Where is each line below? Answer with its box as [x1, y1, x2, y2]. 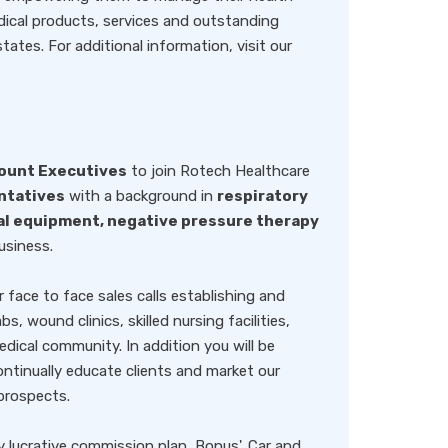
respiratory [217, 187, 308, 205]
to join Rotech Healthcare [127, 162, 310, 180]
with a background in [65, 187, 217, 205]
